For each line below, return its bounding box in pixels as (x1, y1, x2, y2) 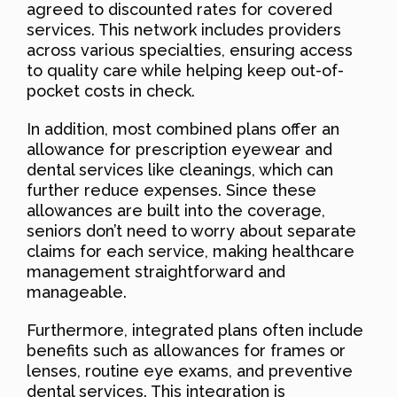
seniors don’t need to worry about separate (27, 221, 356, 240)
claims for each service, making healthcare (27, 241, 354, 261)
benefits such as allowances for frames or (27, 340, 346, 360)
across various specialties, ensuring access (27, 40, 353, 59)
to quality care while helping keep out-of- (27, 60, 344, 80)
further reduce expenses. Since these (27, 180, 316, 199)
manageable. (27, 282, 127, 301)
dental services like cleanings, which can (27, 160, 333, 179)
